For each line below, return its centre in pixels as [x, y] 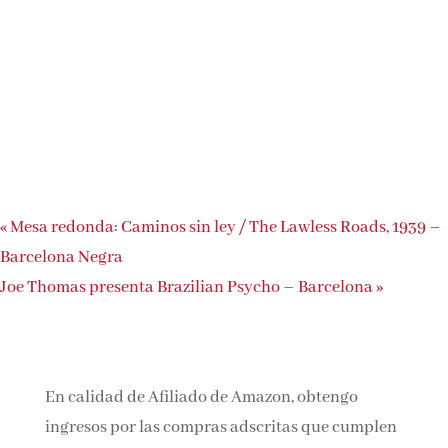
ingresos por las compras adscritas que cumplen [220, 427]
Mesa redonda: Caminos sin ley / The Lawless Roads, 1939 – [224, 227]
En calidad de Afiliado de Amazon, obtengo [201, 397]
